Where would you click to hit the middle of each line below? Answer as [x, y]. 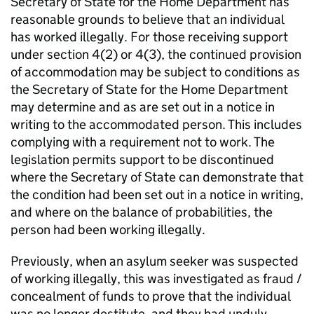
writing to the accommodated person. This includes [156, 125]
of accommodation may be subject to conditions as [155, 72]
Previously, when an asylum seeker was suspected [155, 261]
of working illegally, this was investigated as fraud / [156, 279]
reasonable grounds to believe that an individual [147, 20]
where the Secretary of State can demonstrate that [157, 177]
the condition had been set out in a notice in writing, [157, 195]
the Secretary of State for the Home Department [149, 90]
